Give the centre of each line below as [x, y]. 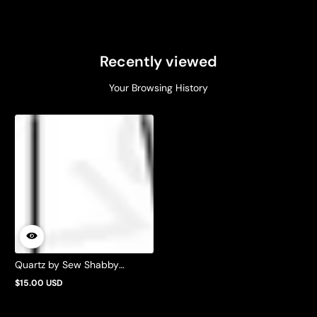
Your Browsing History [158, 88]
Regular [29, 288]
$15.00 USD [39, 283]
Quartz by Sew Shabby [67, 265]
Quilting [32, 278]
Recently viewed [158, 62]
